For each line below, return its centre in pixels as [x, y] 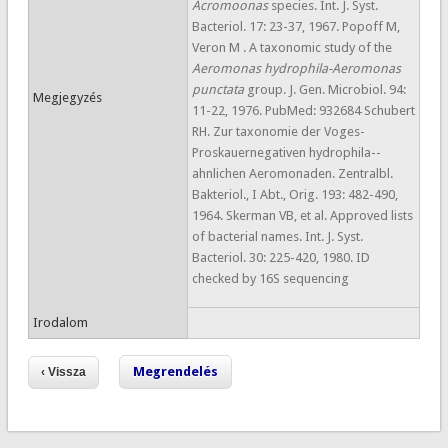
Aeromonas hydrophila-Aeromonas [296, 68]
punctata [219, 89]
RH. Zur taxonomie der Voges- [278, 131]
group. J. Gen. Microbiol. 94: [326, 89]
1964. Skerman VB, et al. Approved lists [302, 215]
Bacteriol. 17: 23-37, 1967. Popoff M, [295, 26]
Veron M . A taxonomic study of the [291, 47]
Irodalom [60, 322]
